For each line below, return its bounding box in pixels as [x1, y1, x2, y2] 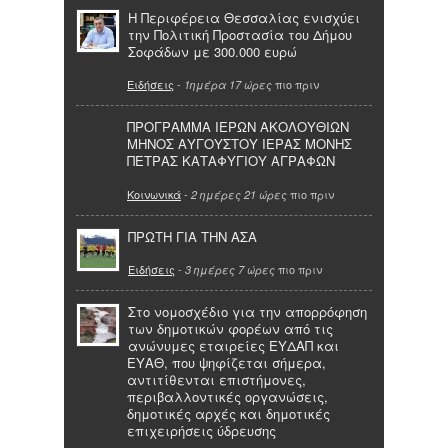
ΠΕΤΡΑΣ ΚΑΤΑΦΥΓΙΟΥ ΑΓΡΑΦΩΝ [127, 151, 335, 171]
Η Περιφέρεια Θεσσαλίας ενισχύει [128, 7, 360, 27]
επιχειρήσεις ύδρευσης [127, 421, 276, 441]
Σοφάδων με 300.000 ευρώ [128, 41, 297, 61]
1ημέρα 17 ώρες [184, 77, 272, 93]
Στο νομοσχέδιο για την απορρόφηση [128, 302, 367, 322]
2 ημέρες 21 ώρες [191, 186, 287, 202]
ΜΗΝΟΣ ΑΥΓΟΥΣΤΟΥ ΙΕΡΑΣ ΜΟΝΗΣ [127, 134, 352, 154]
